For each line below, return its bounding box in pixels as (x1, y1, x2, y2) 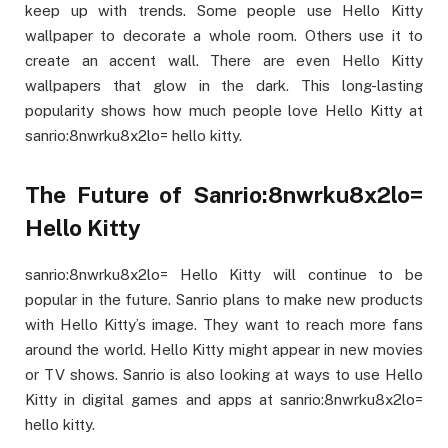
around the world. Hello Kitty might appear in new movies (25, 340, 423, 358)
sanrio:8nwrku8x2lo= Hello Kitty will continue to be (25, 265, 423, 283)
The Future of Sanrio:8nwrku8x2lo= (25, 181, 423, 208)
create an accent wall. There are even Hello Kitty (25, 52, 423, 70)
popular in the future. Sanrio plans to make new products (25, 290, 423, 308)
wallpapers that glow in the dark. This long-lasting (25, 77, 423, 95)
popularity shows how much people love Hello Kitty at (25, 102, 423, 120)
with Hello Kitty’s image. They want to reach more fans (25, 315, 423, 333)
